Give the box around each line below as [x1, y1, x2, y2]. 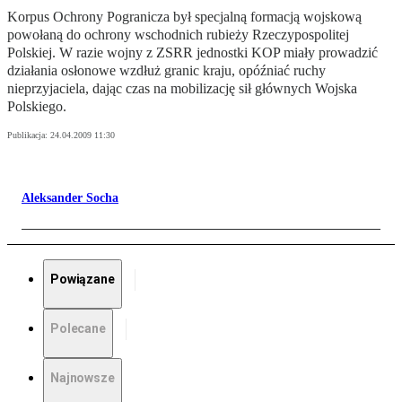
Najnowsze [50, 371, 115, 386]
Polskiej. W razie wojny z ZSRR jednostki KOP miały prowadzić [7, 45, 378, 61]
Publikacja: [7, 130, 50, 141]
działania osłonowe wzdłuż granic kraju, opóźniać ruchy [7, 63, 326, 79]
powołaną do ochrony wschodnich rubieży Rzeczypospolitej [7, 27, 349, 43]
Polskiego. [7, 99, 66, 115]
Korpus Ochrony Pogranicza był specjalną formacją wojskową [7, 9, 362, 25]
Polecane [50, 321, 106, 336]
